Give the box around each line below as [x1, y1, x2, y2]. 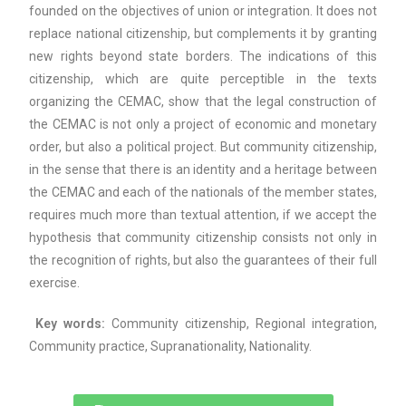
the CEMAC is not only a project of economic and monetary [29, 117, 377, 131]
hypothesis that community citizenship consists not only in [29, 230, 377, 245]
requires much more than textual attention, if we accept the [29, 208, 377, 222]
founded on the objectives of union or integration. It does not [29, 4, 377, 18]
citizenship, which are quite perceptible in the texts [29, 72, 377, 86]
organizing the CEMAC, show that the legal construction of [29, 94, 377, 109]
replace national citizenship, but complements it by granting [29, 26, 377, 41]
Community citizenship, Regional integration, [111, 316, 377, 331]
